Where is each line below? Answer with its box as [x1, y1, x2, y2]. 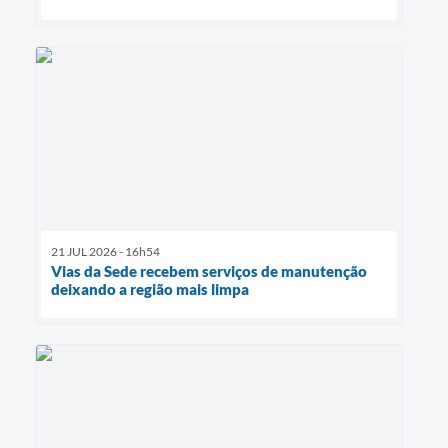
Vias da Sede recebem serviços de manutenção [51, 262, 367, 281]
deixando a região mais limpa [51, 280, 249, 299]
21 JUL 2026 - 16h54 [51, 244, 160, 260]
